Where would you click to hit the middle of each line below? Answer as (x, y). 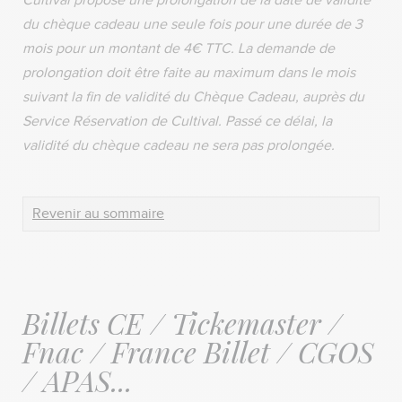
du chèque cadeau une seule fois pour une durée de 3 (192, 24)
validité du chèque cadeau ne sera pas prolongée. (180, 145)
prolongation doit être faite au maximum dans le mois (189, 73)
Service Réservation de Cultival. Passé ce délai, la (177, 121)
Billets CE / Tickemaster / (182, 322)
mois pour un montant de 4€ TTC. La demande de (179, 48)
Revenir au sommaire (98, 214)
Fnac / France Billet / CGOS (198, 351)
